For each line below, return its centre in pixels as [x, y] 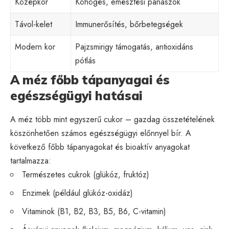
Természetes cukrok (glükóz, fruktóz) [86, 174]
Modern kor [35, 47]
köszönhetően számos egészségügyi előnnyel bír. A [101, 133]
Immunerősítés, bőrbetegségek [129, 25]
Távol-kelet [33, 25]
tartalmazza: [31, 161]
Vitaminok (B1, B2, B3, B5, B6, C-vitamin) [94, 211]
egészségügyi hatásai [76, 96]
